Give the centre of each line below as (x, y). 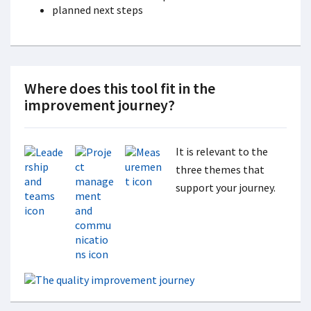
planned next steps (98, 10)
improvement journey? (100, 105)
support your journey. (226, 187)
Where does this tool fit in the (120, 88)
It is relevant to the (222, 151)
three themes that (220, 169)
